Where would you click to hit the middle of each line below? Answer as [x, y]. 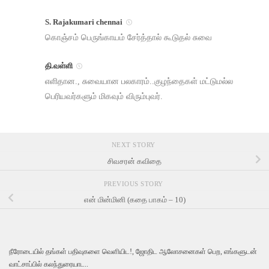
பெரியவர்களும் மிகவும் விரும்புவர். [104, 96]
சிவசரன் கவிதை [134, 161]
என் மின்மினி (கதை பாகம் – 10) [134, 199]
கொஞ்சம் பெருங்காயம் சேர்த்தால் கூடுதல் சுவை [128, 37]
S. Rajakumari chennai [84, 22]
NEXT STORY [134, 145]
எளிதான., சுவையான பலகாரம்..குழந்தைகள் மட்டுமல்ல [139, 81]
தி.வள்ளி [59, 65]
